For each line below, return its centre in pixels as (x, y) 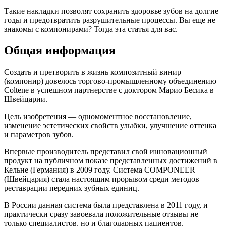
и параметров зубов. (39, 134)
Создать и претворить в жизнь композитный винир (93, 72)
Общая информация (60, 50)
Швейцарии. (26, 99)
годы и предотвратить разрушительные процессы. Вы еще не (110, 20)
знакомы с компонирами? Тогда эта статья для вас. (91, 29)
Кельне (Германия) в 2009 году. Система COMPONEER (100, 169)
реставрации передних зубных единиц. (72, 188)
